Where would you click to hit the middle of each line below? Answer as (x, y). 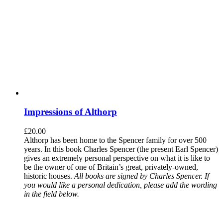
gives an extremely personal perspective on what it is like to (117, 158)
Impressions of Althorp (70, 112)
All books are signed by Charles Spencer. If (142, 176)
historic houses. (49, 176)
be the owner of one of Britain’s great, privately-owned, (111, 167)
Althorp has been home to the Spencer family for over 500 (115, 140)
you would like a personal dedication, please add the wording (120, 185)
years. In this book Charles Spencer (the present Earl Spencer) (121, 149)
